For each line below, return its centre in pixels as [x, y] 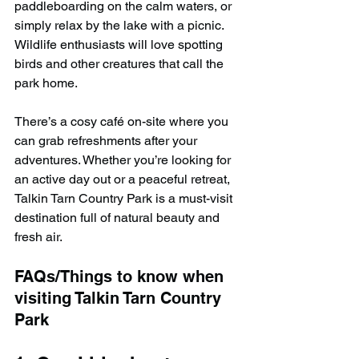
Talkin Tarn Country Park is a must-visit [125, 198]
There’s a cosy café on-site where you [123, 121]
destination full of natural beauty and [119, 217]
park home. [46, 83]
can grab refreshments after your [107, 140]
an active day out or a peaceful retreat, [124, 179]
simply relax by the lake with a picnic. [121, 25]
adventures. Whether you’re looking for [124, 159]
